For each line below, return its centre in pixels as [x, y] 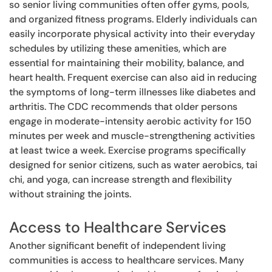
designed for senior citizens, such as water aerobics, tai [133, 165]
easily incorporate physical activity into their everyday [132, 33]
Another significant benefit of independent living [117, 245]
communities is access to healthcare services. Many [127, 260]
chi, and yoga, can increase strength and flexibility [121, 179]
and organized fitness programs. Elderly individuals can [133, 19]
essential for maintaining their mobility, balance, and [127, 63]
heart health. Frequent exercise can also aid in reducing [133, 77]
